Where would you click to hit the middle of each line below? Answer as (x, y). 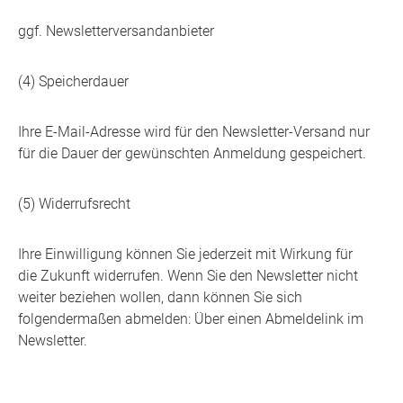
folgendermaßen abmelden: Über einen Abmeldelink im (191, 319)
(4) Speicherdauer (73, 82)
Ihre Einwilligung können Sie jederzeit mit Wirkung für (185, 255)
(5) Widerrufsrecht (74, 204)
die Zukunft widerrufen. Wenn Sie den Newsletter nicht (188, 276)
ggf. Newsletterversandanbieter (116, 31)
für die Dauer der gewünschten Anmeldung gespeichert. (192, 154)
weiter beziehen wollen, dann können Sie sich (160, 298)
